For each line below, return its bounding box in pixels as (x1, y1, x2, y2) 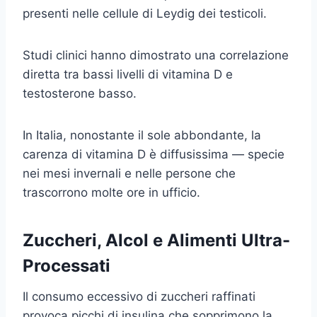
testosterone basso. (23, 86, 137, 100)
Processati (23, 255, 110, 276)
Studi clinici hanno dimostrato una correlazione (23, 47, 289, 62)
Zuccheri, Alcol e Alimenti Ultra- (23, 229, 290, 250)
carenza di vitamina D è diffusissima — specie (23, 146, 284, 161)
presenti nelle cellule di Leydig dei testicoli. (23, 6, 267, 21)
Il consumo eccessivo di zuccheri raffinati (23, 289, 255, 304)
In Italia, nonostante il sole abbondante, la (23, 127, 261, 142)
